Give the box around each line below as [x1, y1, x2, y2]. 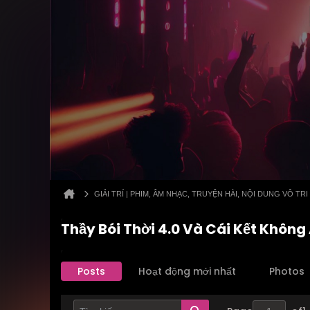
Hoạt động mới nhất [138, 264, 236, 278]
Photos [269, 264, 304, 278]
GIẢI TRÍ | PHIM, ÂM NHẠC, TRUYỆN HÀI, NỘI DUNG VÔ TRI [94, 190, 308, 198]
